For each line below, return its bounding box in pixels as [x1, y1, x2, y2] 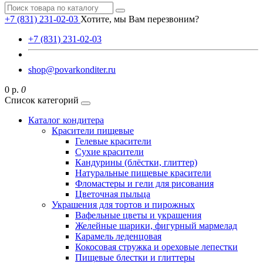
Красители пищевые [52, 126, 134, 136]
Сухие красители [75, 147, 144, 157]
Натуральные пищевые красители [75, 168, 211, 178]
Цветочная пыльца [75, 189, 150, 199]
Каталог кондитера [28, 115, 104, 125]
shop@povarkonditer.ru [28, 65, 116, 75]
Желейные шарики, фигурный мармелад [75, 221, 237, 231]
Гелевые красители [75, 136, 151, 146]
